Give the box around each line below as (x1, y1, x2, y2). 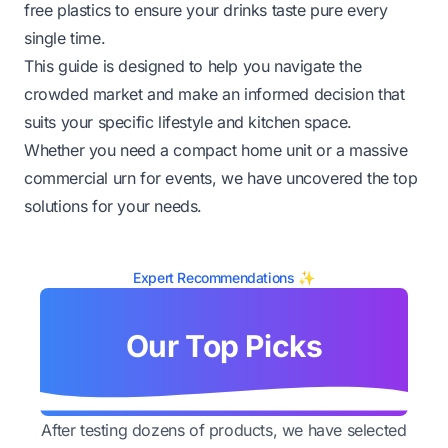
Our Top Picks (125, 327, 323, 364)
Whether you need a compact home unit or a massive (24, 139, 408, 160)
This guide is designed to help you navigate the (24, 55, 362, 76)
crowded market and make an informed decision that (24, 83, 405, 104)
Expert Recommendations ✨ (133, 268, 315, 286)
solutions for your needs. (24, 195, 203, 216)
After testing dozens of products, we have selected (41, 419, 407, 440)
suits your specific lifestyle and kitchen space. (24, 111, 352, 132)
